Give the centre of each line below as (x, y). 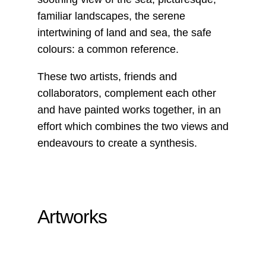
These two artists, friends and (107, 77)
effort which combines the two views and (133, 126)
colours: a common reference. (108, 49)
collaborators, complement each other (126, 93)
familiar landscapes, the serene (111, 16)
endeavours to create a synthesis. (117, 143)
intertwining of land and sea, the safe (124, 33)
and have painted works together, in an (129, 110)
